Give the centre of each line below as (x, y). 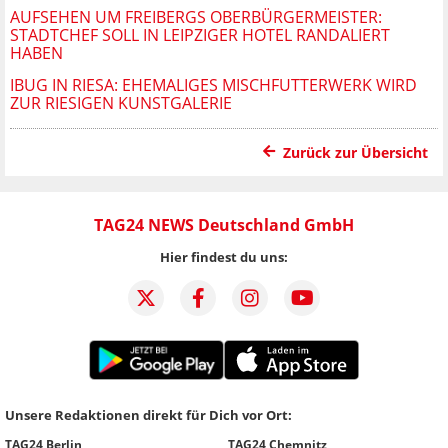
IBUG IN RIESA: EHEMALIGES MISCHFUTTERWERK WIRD (213, 85)
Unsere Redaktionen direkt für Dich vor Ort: (148, 415)
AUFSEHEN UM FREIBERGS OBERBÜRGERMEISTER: (196, 17)
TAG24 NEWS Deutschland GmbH (224, 225)
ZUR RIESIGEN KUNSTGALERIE (121, 103)
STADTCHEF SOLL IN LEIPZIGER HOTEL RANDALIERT (200, 35)
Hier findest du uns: (224, 257)
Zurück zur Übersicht (355, 153)
